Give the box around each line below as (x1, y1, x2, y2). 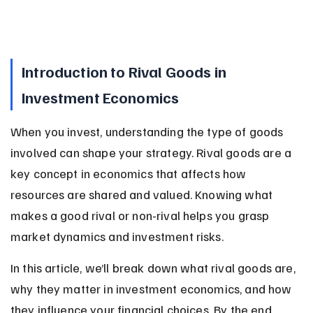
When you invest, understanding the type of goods (10, 123, 286, 139)
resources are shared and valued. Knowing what (10, 186, 276, 202)
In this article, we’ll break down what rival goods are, (10, 259, 298, 275)
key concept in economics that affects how (10, 165, 249, 181)
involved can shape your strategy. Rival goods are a (10, 144, 295, 160)
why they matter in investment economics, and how (10, 280, 295, 296)
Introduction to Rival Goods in (22, 61, 230, 81)
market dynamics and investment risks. (10, 228, 224, 244)
